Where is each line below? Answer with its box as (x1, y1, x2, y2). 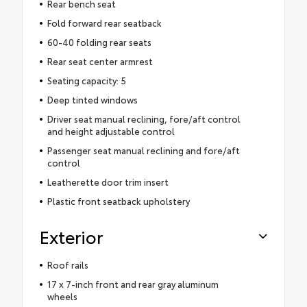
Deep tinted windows (47, 93, 138, 106)
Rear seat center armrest (47, 54, 153, 67)
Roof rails (47, 258, 88, 271)
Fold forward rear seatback (47, 16, 162, 29)
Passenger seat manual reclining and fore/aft (47, 143, 240, 156)
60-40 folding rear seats (47, 35, 151, 48)
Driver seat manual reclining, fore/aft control (47, 112, 241, 125)
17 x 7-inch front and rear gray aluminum (47, 277, 219, 290)
